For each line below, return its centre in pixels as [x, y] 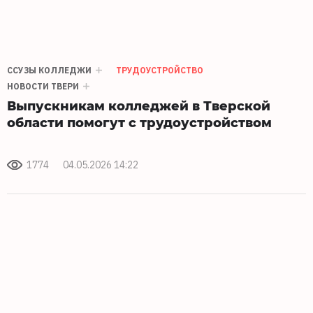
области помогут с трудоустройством [139, 122]
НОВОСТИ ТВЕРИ [43, 87]
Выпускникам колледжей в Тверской [139, 105]
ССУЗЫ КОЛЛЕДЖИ [49, 71]
